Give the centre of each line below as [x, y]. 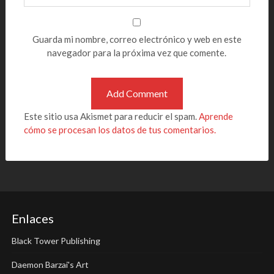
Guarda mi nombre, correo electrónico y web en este [137, 39]
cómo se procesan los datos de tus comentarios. [120, 130]
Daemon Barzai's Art [50, 265]
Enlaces [32, 218]
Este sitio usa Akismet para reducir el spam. [111, 116]
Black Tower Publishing [56, 241]
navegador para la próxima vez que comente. [137, 53]
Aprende [216, 116]
